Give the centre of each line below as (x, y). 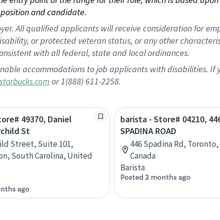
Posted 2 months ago (155, 177)
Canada (143, 156)
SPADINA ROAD (148, 131)
